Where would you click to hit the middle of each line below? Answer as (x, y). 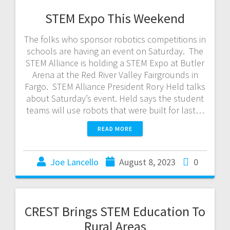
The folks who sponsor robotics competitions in (115, 39)
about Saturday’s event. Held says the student (115, 98)
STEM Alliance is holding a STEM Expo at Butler (115, 63)
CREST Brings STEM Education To (115, 211)
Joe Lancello (74, 162)
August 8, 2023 (147, 162)
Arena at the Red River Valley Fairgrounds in (115, 74)
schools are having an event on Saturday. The (115, 51)
